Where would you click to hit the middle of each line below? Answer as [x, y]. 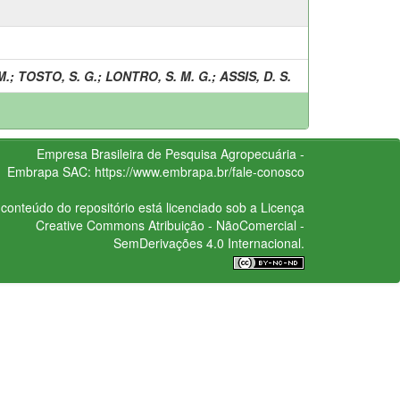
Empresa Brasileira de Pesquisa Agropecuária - [170, 153]
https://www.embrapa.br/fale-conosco [199, 171]
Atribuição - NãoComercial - [224, 225]
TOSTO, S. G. [58, 75]
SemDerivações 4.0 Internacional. [208, 242]
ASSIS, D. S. [255, 75]
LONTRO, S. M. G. [158, 75]
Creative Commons [90, 225]
